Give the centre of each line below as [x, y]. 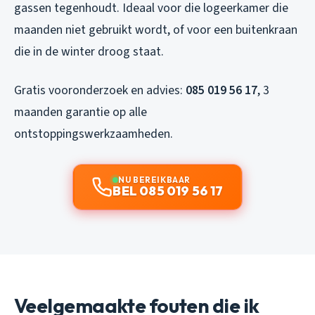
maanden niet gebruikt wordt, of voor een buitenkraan [156, 30]
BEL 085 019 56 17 [168, 191]
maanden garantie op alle [81, 112]
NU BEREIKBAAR [154, 179]
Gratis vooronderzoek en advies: [100, 90]
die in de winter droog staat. [89, 51]
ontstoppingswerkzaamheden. [94, 134]
